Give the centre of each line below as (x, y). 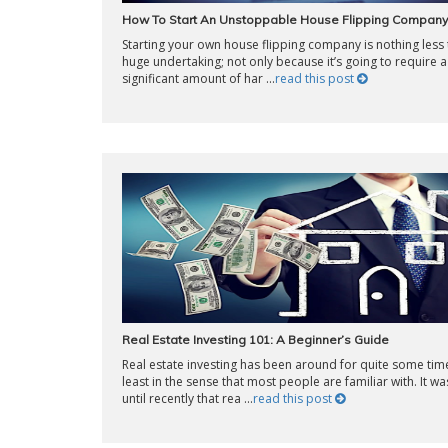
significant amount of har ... (198, 78)
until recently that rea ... (187, 398)
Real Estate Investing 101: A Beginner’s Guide (255, 339)
